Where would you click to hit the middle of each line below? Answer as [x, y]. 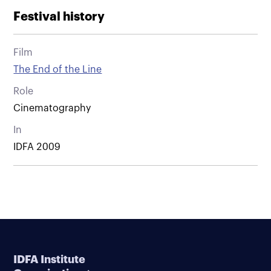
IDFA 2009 [37, 147]
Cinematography [52, 108]
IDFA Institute [50, 259]
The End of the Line [58, 69]
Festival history [59, 16]
